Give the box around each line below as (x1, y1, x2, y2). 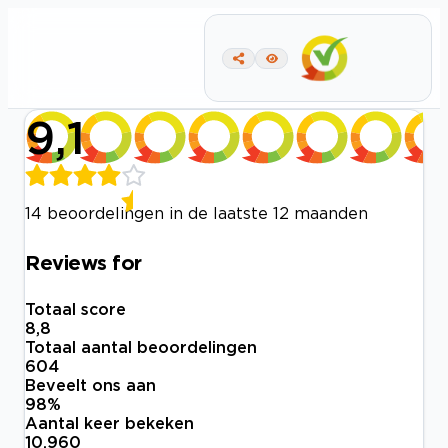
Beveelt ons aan (25, 376, 156, 395)
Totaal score (25, 300, 126, 319)
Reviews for (25, 250, 142, 273)
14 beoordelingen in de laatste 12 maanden (25, 204, 368, 222)
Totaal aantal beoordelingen (25, 338, 257, 357)
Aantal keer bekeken (25, 414, 194, 433)
